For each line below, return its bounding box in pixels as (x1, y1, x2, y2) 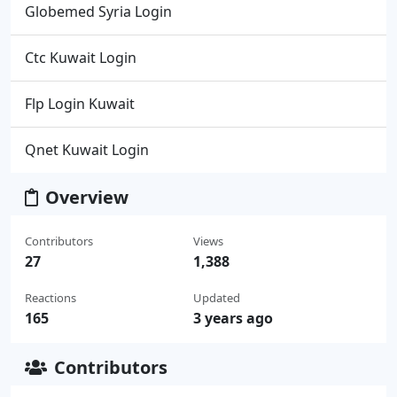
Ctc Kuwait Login (25, 47, 136, 67)
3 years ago (192, 307, 273, 328)
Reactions (25, 289, 76, 306)
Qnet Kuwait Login (25, 139, 149, 160)
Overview (45, 184, 128, 209)
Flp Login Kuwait (25, 93, 135, 113)
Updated (192, 289, 240, 306)
